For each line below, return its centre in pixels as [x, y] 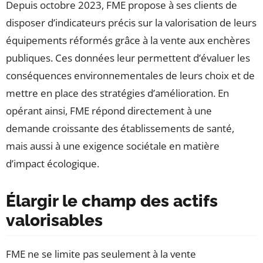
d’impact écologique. [53, 163]
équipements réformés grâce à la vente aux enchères [128, 40]
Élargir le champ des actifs [112, 201]
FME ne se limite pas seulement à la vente [101, 254]
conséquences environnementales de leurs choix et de [130, 75]
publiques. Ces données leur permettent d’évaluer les [128, 58]
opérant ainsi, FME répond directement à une [109, 110]
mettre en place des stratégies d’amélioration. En [117, 93]
